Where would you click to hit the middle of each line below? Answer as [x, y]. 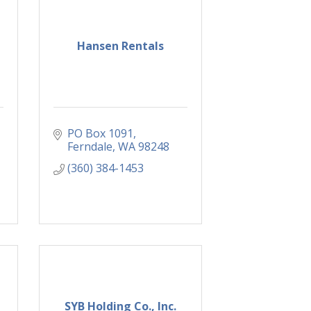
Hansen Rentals [120, 46]
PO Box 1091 [100, 134]
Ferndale [90, 147]
